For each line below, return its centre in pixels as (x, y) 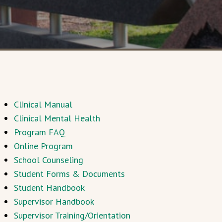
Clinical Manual (43, 104)
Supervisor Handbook (54, 201)
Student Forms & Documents (69, 174)
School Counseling (48, 160)
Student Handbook (49, 188)
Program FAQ (39, 132)
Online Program (43, 146)
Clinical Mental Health (57, 118)
